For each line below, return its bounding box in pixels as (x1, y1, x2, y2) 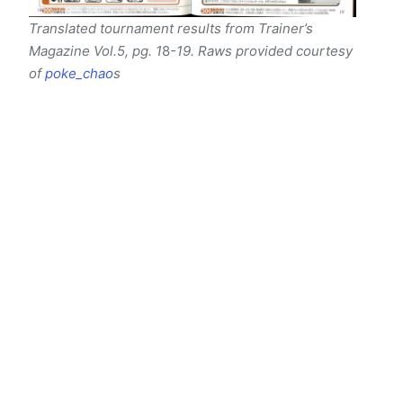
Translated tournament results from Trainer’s (29, 19, 313, 37)
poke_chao (45, 64, 113, 82)
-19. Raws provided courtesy (170, 41, 353, 59)
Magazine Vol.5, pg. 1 (29, 41, 162, 59)
